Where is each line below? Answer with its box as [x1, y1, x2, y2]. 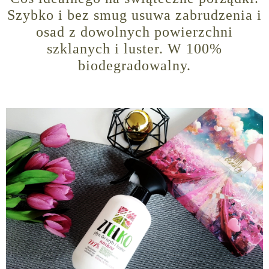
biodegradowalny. [78, 58, 191, 74]
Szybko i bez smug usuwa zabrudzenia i [7, 7, 262, 23]
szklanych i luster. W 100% [47, 41, 222, 57]
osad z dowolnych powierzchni [36, 24, 233, 40]
